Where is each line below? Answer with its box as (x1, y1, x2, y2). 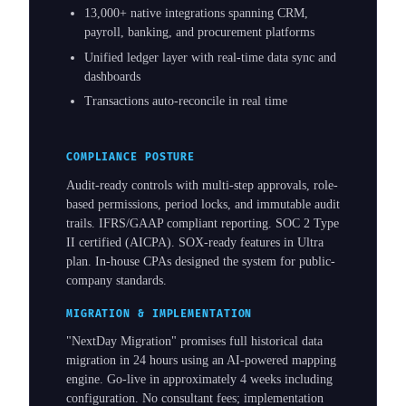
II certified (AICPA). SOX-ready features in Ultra (66, 235, 324, 249)
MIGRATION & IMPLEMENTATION (66, 307, 253, 320)
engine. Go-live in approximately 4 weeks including (66, 372, 333, 387)
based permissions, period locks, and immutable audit (66, 197, 340, 211)
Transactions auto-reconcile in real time (84, 93, 287, 108)
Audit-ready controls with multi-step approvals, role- (66, 178, 338, 192)
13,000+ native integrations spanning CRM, (84, 6, 308, 21)
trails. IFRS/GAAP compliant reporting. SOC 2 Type (66, 216, 339, 230)
